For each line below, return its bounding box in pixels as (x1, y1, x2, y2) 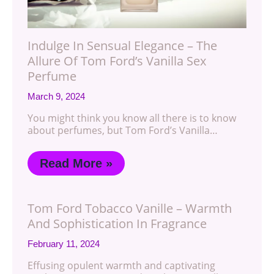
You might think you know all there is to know (28, 111, 236, 125)
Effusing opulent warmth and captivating (28, 259, 215, 273)
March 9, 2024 (28, 91, 85, 102)
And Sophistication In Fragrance (28, 215, 207, 232)
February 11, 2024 (28, 239, 100, 250)
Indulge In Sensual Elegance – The (28, 37, 217, 54)
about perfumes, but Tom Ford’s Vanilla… (28, 124, 218, 138)
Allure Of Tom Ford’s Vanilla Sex (28, 53, 206, 70)
